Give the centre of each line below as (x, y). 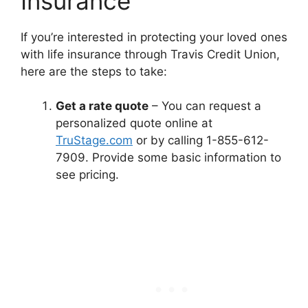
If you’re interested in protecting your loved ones (154, 37)
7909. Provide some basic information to (168, 157)
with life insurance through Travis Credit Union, (150, 54)
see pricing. (87, 175)
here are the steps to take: (94, 71)
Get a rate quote (102, 106)
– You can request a (205, 106)
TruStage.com (94, 140)
